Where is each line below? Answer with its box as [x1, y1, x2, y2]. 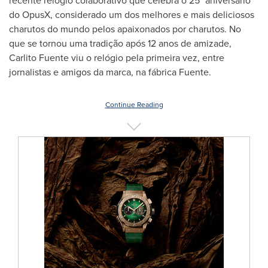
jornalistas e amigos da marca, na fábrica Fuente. [9, 65, 211, 79]
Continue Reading [105, 99, 163, 110]
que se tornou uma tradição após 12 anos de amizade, [9, 36, 232, 50]
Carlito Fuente [9, 51, 69, 65]
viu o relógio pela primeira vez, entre [69, 51, 224, 65]
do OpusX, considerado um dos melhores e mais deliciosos [9, 8, 254, 22]
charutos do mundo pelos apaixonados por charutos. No [9, 22, 241, 36]
